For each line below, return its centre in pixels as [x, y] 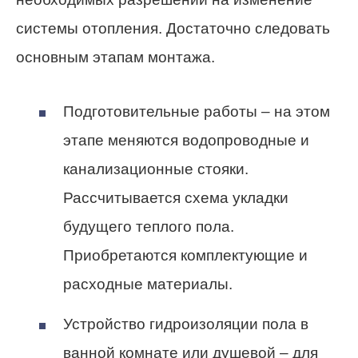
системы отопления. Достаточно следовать [173, 28]
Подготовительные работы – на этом [197, 112]
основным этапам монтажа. [115, 57]
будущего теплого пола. [149, 227]
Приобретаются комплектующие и [185, 256]
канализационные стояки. [156, 169]
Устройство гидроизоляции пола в [186, 324]
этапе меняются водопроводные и [186, 141]
